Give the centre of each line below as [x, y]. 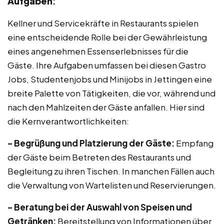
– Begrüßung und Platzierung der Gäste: [91, 143]
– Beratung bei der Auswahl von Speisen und [100, 207]
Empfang [194, 143]
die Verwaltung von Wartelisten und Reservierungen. [112, 185]
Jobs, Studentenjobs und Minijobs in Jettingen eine [110, 79]
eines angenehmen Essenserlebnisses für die [98, 51]
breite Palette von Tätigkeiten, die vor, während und [111, 93]
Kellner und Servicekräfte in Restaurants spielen [103, 23]
